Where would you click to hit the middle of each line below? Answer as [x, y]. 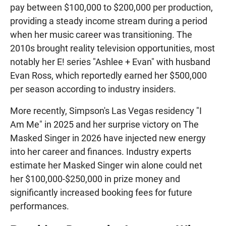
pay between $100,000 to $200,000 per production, [111, 7]
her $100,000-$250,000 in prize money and [95, 179]
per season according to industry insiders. [93, 89]
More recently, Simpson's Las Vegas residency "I [106, 110]
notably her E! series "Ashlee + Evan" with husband [110, 62]
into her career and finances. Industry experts [101, 151]
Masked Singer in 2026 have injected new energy [108, 138]
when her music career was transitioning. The [101, 34]
